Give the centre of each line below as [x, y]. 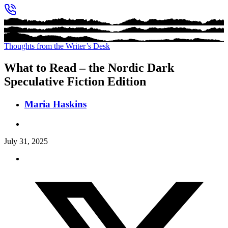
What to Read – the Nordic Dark [89, 68]
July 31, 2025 [26, 141]
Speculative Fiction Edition [75, 82]
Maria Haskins [55, 104]
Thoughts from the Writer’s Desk [57, 46]
